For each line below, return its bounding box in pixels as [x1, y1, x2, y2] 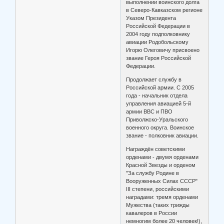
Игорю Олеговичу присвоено [126, 46, 200, 53]
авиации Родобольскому [126, 38, 189, 45]
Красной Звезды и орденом [126, 161, 196, 168]
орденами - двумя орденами [126, 153, 199, 160]
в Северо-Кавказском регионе [126, 6, 203, 13]
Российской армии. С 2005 [126, 84, 194, 90]
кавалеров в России [126, 209, 177, 216]
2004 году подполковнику [126, 30, 190, 37]
